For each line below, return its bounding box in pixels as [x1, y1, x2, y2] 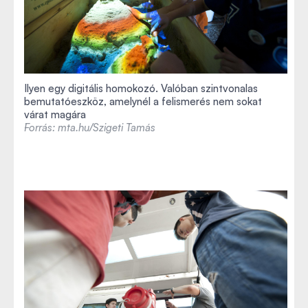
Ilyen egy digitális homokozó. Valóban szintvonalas [24, 81, 258, 95]
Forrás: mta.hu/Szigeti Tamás [24, 120, 155, 134]
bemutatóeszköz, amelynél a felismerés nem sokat [24, 94, 262, 108]
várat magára [24, 107, 86, 121]
